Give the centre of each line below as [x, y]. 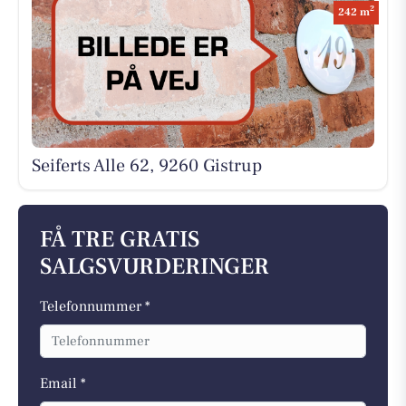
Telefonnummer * [95, 307]
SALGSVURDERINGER [155, 267]
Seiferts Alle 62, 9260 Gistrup [146, 165]
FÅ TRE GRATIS [120, 240]
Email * [63, 383]
